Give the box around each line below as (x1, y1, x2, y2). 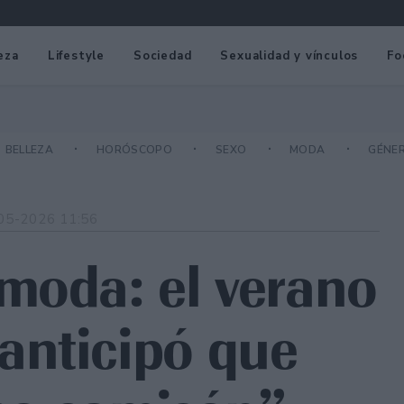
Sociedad (133, 47, 192, 64)
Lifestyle (47, 47, 106, 64)
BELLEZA (5, 142, 57, 158)
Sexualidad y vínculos (220, 47, 359, 64)
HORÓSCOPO (96, 142, 176, 158)
